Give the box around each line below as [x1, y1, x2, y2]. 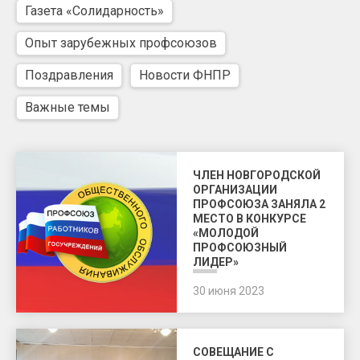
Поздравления [25, 67, 113, 83]
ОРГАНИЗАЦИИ [193, 183, 277, 196]
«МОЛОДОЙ [193, 227, 259, 239]
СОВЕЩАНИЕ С [193, 346, 274, 358]
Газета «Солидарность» [25, 3, 164, 18]
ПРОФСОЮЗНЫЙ [193, 241, 287, 254]
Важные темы [25, 100, 110, 115]
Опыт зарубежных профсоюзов [25, 35, 217, 51]
